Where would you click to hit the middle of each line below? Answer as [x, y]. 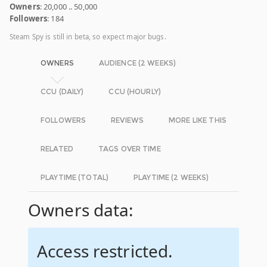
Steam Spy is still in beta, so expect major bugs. [88, 37]
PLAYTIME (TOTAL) [75, 178]
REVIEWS [128, 120]
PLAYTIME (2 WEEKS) [171, 178]
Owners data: [81, 210]
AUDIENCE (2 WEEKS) [137, 63]
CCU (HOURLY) [135, 92]
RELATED [57, 149]
